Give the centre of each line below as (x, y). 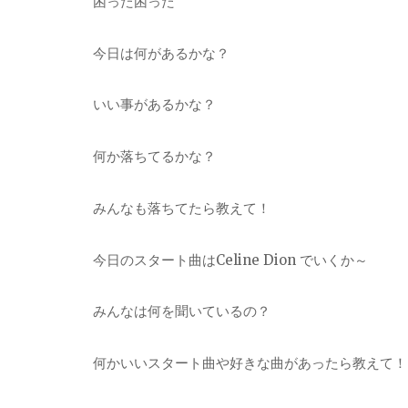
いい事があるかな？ (154, 105)
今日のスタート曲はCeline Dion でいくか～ (230, 260)
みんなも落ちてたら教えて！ (182, 208)
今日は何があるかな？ (161, 53)
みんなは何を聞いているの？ (182, 311)
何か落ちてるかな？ (154, 157)
